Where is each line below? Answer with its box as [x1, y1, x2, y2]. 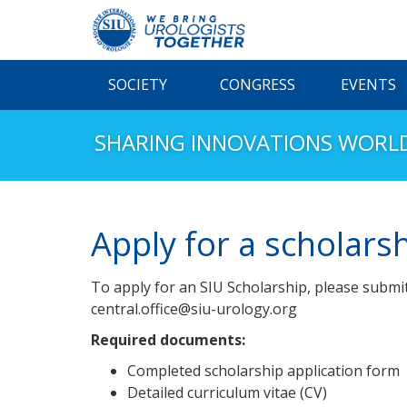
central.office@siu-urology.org [91, 299, 297, 319]
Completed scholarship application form [127, 361, 400, 381]
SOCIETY [107, 74, 167, 94]
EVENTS [341, 74, 397, 94]
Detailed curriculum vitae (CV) [127, 382, 327, 402]
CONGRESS [220, 74, 296, 94]
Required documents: [91, 330, 245, 350]
